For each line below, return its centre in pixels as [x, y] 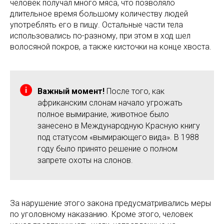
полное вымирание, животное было [103, 114]
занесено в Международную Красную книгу [119, 125]
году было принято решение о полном [107, 148]
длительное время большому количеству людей [99, 13]
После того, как [134, 91]
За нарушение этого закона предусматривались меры [110, 203]
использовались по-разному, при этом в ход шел [100, 35]
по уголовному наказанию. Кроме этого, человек [101, 214]
